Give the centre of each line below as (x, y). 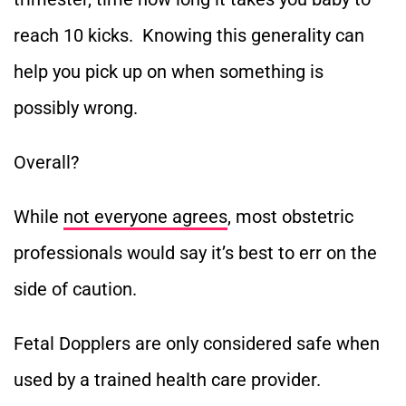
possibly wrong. (76, 107)
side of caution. (75, 289)
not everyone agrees (145, 216)
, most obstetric (290, 216)
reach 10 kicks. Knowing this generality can (189, 35)
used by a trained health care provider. (167, 379)
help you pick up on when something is (169, 71)
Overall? (48, 162)
